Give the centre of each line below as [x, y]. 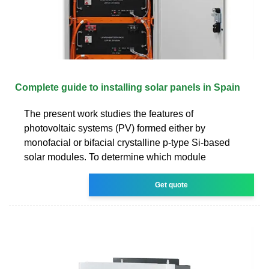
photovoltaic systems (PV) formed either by [115, 128]
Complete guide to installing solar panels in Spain [128, 87]
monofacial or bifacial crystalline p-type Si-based [127, 142]
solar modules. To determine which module [115, 157]
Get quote [172, 185]
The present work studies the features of [109, 113]
